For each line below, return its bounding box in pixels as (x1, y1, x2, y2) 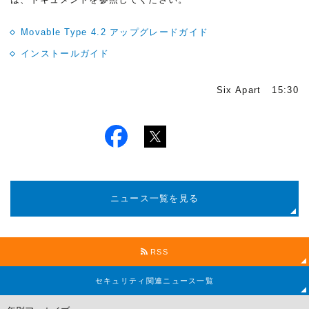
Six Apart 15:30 (216, 85, 299, 95)
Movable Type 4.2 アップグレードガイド (21, 27, 209, 37)
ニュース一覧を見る (110, 193, 199, 203)
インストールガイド (21, 48, 110, 59)
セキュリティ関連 (94, 277, 163, 285)
